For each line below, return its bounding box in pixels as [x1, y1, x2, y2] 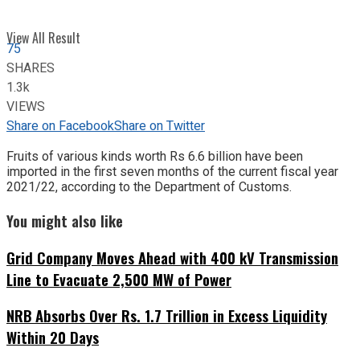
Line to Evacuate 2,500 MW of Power [6, 268, 231, 290]
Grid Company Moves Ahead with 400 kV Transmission [6, 246, 338, 268]
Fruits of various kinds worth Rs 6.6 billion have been [6, 149, 303, 165]
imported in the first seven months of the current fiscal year [6, 164, 338, 180]
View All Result [6, 28, 80, 47]
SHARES [6, 59, 55, 79]
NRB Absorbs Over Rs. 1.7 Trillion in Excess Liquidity [6, 305, 327, 327]
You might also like [6, 209, 123, 231]
